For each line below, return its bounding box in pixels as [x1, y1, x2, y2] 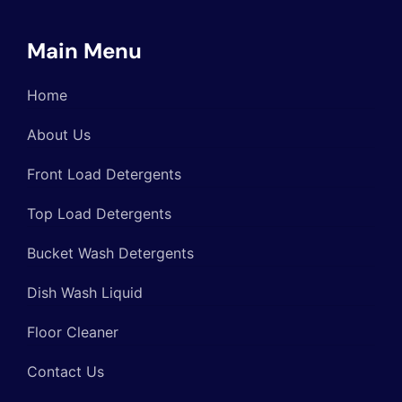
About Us [27, 125, 91, 144]
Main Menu [27, 36, 142, 65]
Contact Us [27, 362, 104, 380]
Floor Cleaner [27, 322, 118, 341]
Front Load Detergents [27, 164, 181, 183]
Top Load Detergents [27, 204, 171, 223]
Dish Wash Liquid [27, 283, 143, 301]
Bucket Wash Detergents [27, 243, 194, 262]
